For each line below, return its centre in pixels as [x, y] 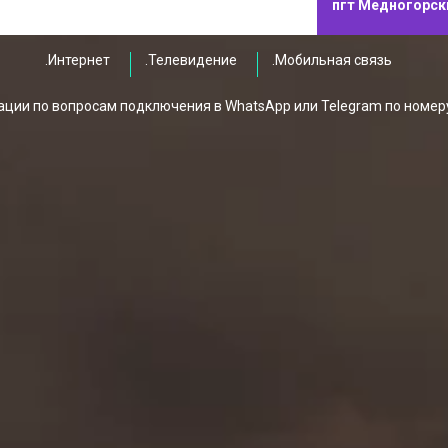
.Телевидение [191, 60]
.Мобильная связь [332, 60]
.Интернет [77, 60]
